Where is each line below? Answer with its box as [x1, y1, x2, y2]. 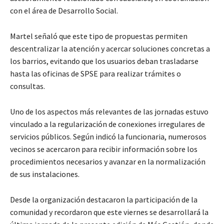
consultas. [10, 80, 45, 91]
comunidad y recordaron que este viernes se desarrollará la [10, 206, 208, 217]
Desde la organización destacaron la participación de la [10, 194, 197, 204]
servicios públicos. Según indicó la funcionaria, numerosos [10, 131, 206, 141]
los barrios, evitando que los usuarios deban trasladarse [10, 55, 198, 66]
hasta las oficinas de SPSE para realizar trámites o [10, 68, 181, 78]
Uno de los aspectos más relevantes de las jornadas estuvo [10, 106, 208, 116]
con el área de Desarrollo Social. [10, 5, 118, 15]
